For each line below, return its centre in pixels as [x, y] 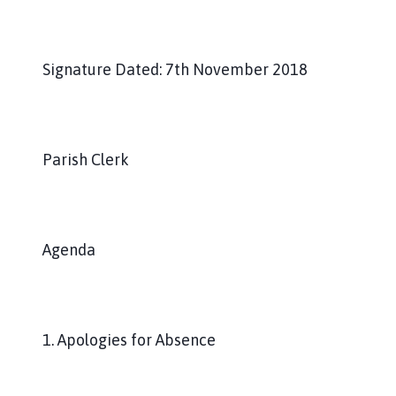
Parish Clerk [86, 159]
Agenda [69, 249]
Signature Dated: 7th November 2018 [175, 69]
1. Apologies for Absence [129, 339]
